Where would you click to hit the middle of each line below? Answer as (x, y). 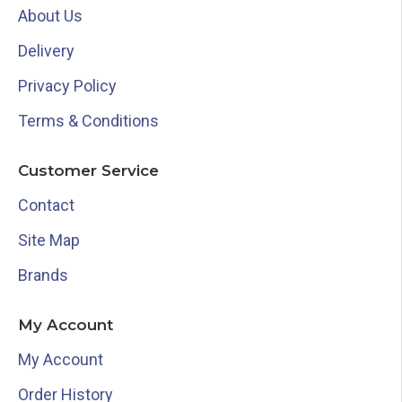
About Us (50, 16)
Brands (43, 275)
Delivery (46, 51)
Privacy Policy (67, 86)
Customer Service (88, 170)
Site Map (49, 240)
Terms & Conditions (88, 121)
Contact (46, 205)
